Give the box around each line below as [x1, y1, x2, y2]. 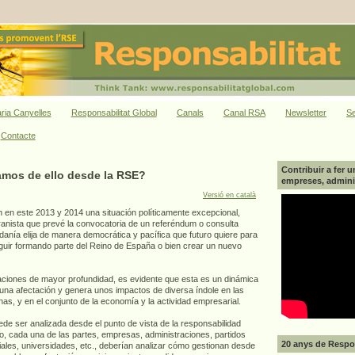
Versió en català [203, 190, 256, 199]
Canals [176, 108, 204, 118]
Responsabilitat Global [71, 108, 157, 118]
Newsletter [285, 108, 326, 118]
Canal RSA [223, 108, 265, 118]
